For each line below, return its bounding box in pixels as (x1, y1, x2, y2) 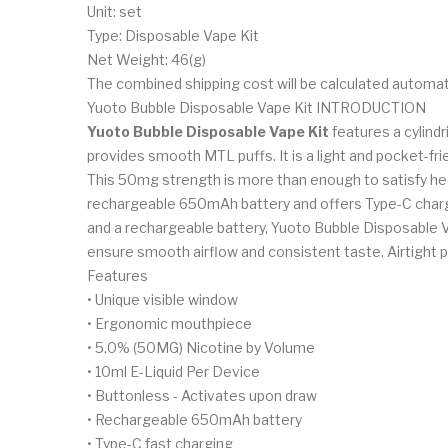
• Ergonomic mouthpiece (87, 314, 252, 332)
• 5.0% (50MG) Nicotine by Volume (87, 338, 315, 356)
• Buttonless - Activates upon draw (87, 386, 317, 404)
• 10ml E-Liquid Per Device (87, 362, 260, 380)
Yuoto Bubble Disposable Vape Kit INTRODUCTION (87, 98, 426, 116)
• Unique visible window (87, 290, 238, 308)
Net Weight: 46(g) (87, 50, 206, 68)
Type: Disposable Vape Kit (87, 26, 259, 44)
